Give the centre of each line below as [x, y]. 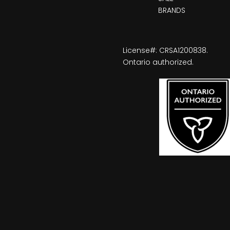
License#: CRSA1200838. [165, 51]
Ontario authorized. [158, 62]
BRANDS [171, 11]
